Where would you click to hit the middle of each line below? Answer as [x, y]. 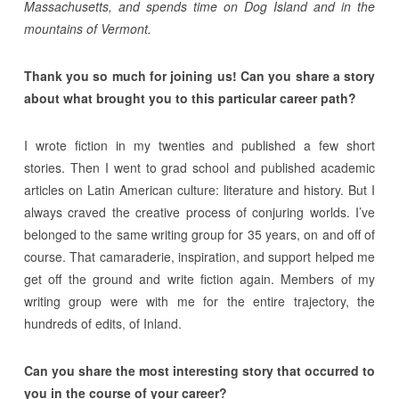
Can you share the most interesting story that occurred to [199, 370]
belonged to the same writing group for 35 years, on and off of [199, 234]
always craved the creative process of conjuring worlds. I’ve [199, 212]
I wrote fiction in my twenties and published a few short [199, 145]
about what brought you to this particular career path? [190, 98]
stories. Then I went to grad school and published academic [199, 167]
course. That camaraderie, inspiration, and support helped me [199, 256]
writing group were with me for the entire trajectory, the [199, 301]
